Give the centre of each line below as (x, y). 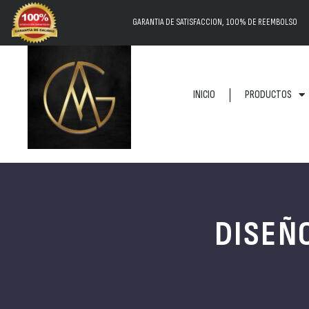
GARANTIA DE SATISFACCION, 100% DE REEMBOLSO (215, 22)
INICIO (204, 94)
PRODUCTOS (268, 94)
